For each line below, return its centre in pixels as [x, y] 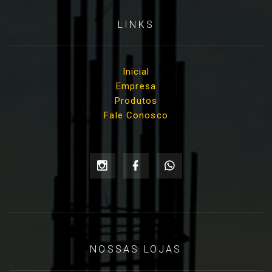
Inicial [136, 71]
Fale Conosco [136, 115]
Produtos [136, 100]
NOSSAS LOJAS [136, 249]
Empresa [136, 86]
